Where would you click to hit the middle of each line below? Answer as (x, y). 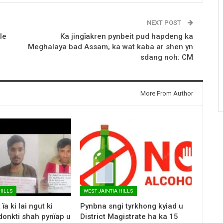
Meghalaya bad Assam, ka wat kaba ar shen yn (110, 47)
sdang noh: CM (167, 57)
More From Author (167, 93)
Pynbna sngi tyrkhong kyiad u (131, 206)
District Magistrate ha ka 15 (129, 217)
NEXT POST (165, 22)
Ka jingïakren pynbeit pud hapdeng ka (126, 36)
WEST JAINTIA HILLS (108, 191)
